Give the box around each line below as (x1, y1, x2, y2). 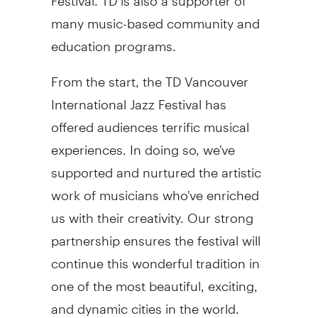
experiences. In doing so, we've (50, 129, 235, 158)
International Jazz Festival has (50, 84, 226, 112)
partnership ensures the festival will (50, 220, 261, 248)
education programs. (50, 26, 176, 54)
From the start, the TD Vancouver (50, 61, 248, 89)
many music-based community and (50, 3, 260, 31)
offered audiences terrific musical (50, 106, 249, 135)
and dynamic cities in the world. (50, 288, 239, 317)
